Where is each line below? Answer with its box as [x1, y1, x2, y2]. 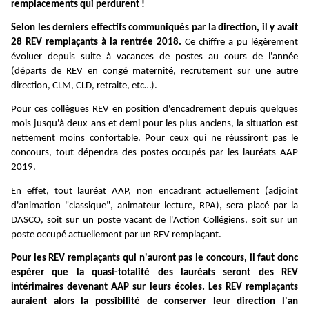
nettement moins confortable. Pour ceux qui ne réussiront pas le [11, 133, 298, 144]
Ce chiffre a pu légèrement [181, 37, 298, 48]
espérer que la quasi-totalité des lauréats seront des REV [11, 267, 298, 278]
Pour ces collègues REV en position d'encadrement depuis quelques [11, 104, 298, 115]
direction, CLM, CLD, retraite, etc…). [11, 80, 157, 91]
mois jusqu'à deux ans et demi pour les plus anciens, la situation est [11, 119, 298, 130]
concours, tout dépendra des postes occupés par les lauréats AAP [11, 148, 298, 159]
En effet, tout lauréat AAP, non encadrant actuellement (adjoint [11, 186, 298, 197]
